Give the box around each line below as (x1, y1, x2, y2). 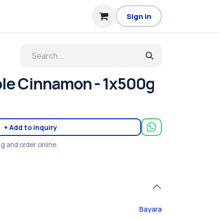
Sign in (126, 11, 152, 22)
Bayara (139, 204, 162, 214)
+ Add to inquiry (4, 122, 57, 132)
